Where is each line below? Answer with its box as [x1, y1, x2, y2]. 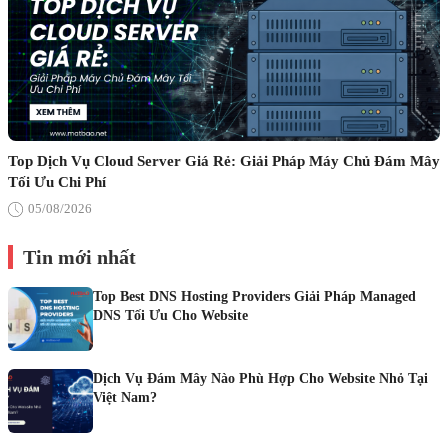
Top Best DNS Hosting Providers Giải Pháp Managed [93, 289, 416, 304]
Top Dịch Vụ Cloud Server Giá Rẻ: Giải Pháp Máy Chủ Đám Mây [8, 153, 440, 169]
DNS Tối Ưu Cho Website [93, 308, 248, 323]
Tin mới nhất [23, 246, 136, 268]
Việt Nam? [93, 390, 157, 405]
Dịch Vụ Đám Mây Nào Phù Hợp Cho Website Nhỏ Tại [93, 371, 428, 386]
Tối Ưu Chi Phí [8, 174, 106, 190]
